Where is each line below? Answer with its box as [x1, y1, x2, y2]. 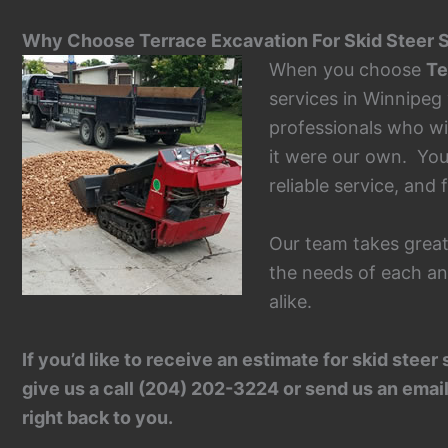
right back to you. [22, 406, 177, 428]
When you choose [269, 59, 426, 81]
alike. [269, 290, 312, 312]
